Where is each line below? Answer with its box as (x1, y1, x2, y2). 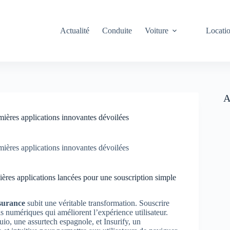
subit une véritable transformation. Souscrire (25, 199, 169, 208)
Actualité (60, 26, 90, 35)
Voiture (145, 26, 169, 35)
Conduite (102, 26, 132, 35)
